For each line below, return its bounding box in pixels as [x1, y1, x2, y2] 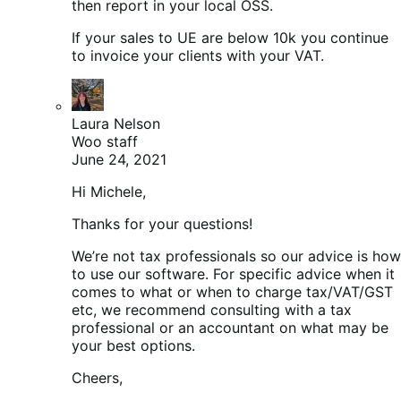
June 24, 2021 [72, 150, 166, 169]
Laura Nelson [72, 115, 160, 133]
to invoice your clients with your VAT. [72, 47, 324, 65]
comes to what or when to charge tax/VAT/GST [72, 283, 393, 302]
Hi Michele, [72, 183, 146, 201]
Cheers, [72, 369, 123, 388]
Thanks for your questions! [72, 215, 252, 234]
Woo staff [72, 132, 138, 151]
